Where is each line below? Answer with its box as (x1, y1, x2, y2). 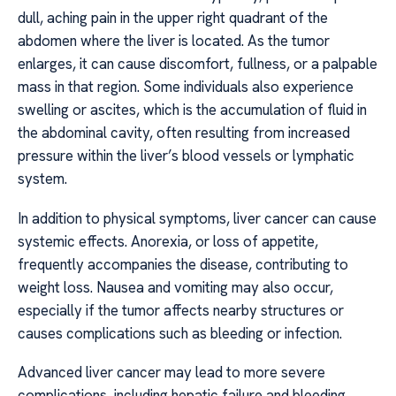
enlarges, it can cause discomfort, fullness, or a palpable (18, 54, 377, 74)
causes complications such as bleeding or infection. (18, 323, 342, 343)
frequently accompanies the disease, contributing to (18, 254, 348, 274)
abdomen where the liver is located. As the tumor (18, 31, 330, 51)
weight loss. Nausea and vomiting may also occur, (18, 277, 333, 297)
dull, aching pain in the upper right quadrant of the (18, 8, 328, 28)
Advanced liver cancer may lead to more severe (18, 362, 325, 383)
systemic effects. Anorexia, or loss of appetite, (18, 231, 318, 251)
